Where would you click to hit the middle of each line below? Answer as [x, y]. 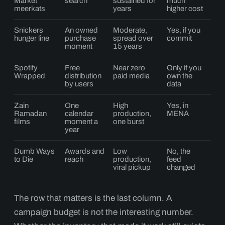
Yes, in [178, 105]
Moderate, [130, 30]
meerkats [30, 9]
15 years [128, 46]
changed [181, 167]
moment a [81, 122]
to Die [24, 159]
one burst [129, 122]
